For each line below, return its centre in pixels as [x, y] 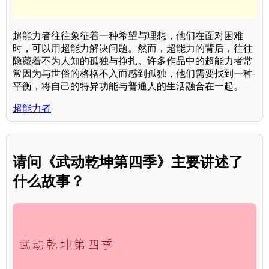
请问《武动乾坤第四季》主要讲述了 [128, 162]
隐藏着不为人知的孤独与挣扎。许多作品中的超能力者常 [133, 61]
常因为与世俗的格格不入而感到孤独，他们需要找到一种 [133, 73]
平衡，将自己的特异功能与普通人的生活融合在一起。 [128, 86]
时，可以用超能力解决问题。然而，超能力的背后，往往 [133, 48]
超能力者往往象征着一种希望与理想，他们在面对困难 [128, 35]
